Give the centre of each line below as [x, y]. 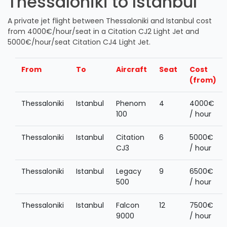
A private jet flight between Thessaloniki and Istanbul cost [110, 21]
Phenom [131, 103]
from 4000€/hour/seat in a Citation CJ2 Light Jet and [103, 31]
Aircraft [131, 69]
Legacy [129, 171]
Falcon [128, 205]
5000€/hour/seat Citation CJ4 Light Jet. [79, 42]
